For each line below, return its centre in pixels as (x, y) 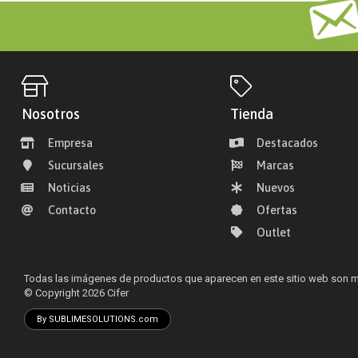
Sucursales (76, 165)
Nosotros (50, 114)
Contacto (72, 210)
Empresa (70, 143)
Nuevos (276, 188)
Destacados (288, 143)
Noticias (69, 188)
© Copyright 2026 (66, 293)
